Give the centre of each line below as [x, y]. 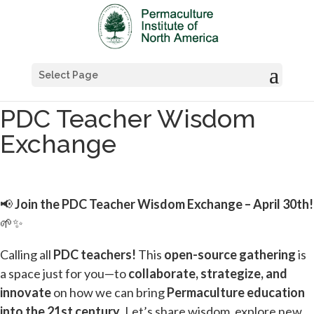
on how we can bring [109, 292]
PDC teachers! [95, 254]
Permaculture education [236, 292]
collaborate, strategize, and [208, 273]
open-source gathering [230, 254]
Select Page [68, 75]
